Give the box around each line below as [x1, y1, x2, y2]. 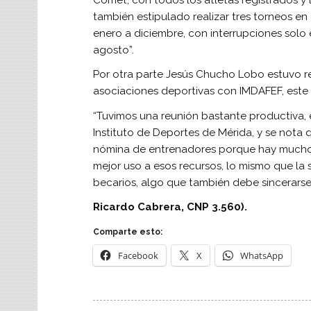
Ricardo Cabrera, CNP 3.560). [92, 200, 247, 213]
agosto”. [92, 43, 134, 56]
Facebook [117, 249, 158, 262]
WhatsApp [239, 249, 283, 262]
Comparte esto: [92, 227, 162, 237]
